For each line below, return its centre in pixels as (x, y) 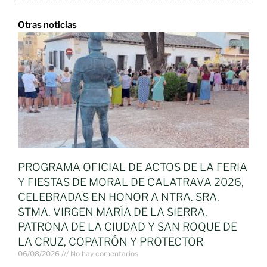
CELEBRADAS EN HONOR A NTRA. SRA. (119, 197)
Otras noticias (47, 25)
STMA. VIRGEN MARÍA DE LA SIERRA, (113, 212)
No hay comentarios (103, 253)
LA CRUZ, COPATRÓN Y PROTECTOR (111, 241)
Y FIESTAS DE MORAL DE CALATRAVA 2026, (131, 182)
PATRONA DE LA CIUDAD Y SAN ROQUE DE (128, 226)
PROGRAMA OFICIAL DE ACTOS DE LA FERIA (133, 167)
